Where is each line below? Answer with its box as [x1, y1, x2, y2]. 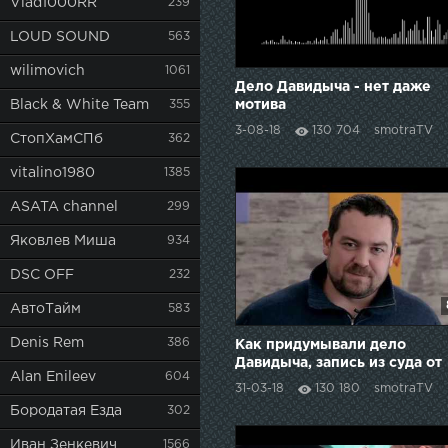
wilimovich [10, 65, 85, 77]
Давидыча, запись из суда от [235, 356, 442, 369]
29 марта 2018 [235, 374, 337, 387]
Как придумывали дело [235, 338, 406, 351]
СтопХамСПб [10, 133, 103, 145]
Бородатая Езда [10, 405, 122, 417]
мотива [235, 99, 286, 112]
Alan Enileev [10, 371, 96, 383]
